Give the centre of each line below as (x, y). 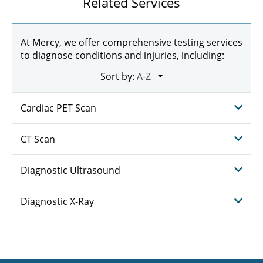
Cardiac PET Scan (58, 108)
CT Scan (38, 139)
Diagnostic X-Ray (57, 201)
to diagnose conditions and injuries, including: (122, 55)
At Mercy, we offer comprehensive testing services (131, 42)
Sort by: (117, 76)
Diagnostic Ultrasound (70, 170)
